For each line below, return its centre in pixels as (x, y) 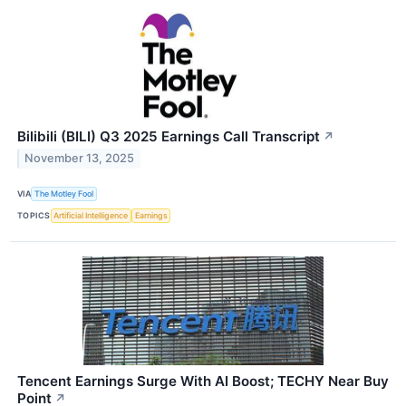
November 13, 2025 (80, 159)
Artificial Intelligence (91, 216)
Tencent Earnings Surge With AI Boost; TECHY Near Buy (203, 382)
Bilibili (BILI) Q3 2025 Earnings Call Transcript (169, 136)
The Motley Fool (64, 194)
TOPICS (34, 216)
